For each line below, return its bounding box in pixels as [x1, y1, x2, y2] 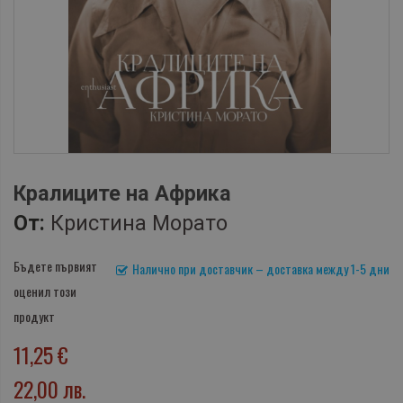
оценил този [13, 282, 76, 301]
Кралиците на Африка [13, 181, 231, 207]
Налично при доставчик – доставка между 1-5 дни [132, 259, 390, 279]
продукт [13, 307, 55, 327]
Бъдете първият [13, 256, 97, 276]
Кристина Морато [50, 210, 228, 237]
